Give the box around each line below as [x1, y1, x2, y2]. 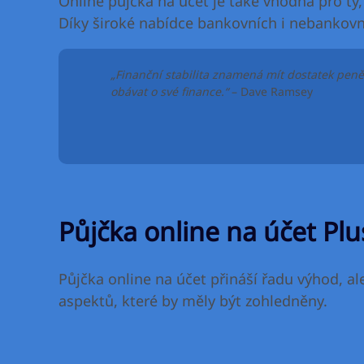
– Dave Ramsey [228, 83, 313, 99]
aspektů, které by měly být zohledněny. [58, 291, 327, 311]
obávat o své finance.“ [110, 83, 228, 99]
